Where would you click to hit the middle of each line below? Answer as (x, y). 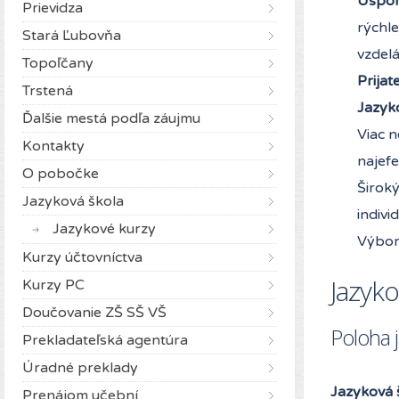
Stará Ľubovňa (72, 35)
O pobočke (61, 173)
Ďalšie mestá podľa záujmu (111, 118)
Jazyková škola (73, 201)
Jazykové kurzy (104, 228)
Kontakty (53, 146)
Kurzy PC (53, 285)
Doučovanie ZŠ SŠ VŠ (94, 312)
